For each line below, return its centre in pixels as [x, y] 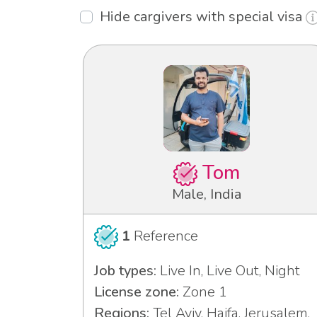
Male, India [207, 195]
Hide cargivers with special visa [203, 17]
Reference [164, 236]
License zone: [137, 292]
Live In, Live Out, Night [228, 271]
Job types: [125, 271]
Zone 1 [203, 292]
